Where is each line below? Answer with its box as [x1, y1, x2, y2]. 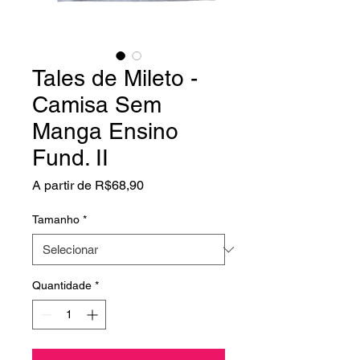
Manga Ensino [32, 118, 178, 145]
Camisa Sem [32, 92, 162, 118]
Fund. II [32, 145, 108, 171]
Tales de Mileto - [32, 65, 198, 92]
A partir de [32, 178, 95, 194]
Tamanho [32, 213, 80, 227]
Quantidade [32, 279, 92, 292]
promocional [143, 192, 214, 208]
